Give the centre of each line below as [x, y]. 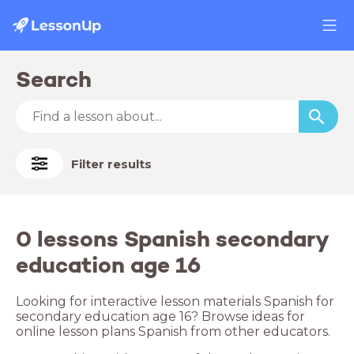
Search [54, 79]
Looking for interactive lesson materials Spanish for [175, 301]
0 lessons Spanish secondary [172, 239]
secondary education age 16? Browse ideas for [160, 316]
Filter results [111, 164]
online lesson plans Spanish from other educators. [173, 331]
